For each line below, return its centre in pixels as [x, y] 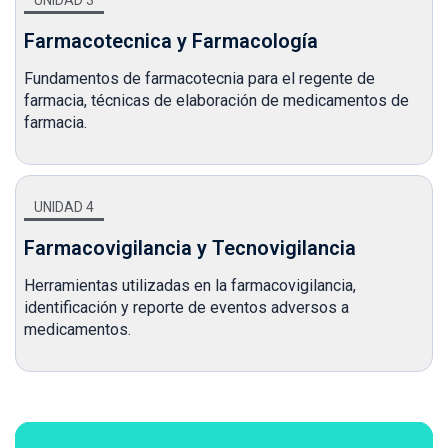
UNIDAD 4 [64, 206]
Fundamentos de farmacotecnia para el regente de [199, 78]
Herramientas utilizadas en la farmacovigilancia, [190, 285]
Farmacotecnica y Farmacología [171, 40]
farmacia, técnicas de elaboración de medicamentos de [216, 100]
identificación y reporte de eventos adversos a [186, 307]
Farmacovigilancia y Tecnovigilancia [190, 247]
